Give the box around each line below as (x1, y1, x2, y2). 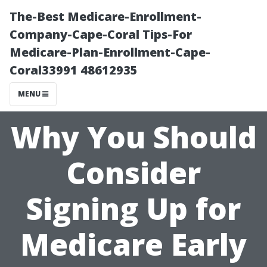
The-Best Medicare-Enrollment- (10, 8, 201, 24)
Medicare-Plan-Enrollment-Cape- (10, 44, 210, 60)
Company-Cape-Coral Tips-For (10, 26, 192, 42)
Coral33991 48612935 (10, 62, 138, 78)
